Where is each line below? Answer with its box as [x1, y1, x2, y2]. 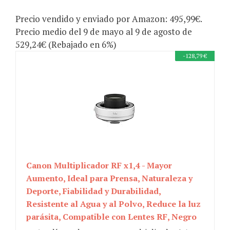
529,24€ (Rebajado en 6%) [15, 39, 117, 51]
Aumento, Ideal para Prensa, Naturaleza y [26, 172, 193, 184]
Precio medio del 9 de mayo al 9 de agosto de [15, 26, 192, 38]
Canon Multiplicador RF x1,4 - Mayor [26, 160, 172, 171]
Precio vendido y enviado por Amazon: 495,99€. [15, 13, 202, 25]
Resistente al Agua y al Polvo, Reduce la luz [26, 198, 201, 210]
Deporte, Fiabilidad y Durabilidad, [26, 185, 161, 197]
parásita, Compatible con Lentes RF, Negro [26, 211, 197, 223]
